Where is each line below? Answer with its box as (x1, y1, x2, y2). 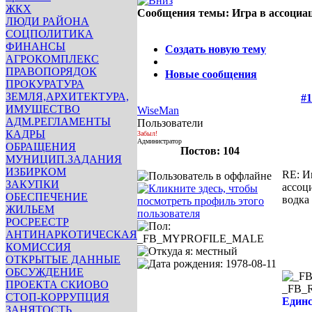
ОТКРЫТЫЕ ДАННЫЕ (6, 253, 120, 265)
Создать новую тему (165, 43, 266, 55)
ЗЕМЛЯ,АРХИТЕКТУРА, (6, 91, 129, 102)
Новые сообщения (165, 68, 257, 80)
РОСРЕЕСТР (6, 216, 69, 228)
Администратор (137, 137, 182, 145)
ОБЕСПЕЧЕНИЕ (6, 191, 88, 203)
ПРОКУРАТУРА (6, 78, 84, 90)
